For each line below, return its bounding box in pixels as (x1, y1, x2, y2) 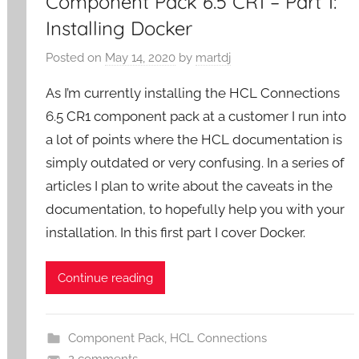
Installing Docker (46, 15, 193, 40)
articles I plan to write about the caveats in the (46, 178, 333, 195)
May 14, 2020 (105, 50, 176, 66)
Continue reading (58, 270, 154, 285)
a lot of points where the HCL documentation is (46, 131, 343, 148)
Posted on (46, 50, 106, 66)
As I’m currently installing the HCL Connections (46, 85, 341, 102)
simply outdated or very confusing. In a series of (46, 155, 345, 171)
